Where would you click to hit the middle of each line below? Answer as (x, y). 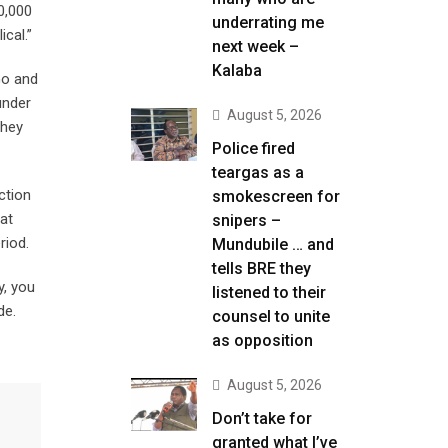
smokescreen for (276, 196)
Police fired (253, 148)
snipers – (246, 220)
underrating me (268, 22)
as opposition (262, 340)
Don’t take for (262, 418)
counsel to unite (271, 316)
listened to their (269, 292)
